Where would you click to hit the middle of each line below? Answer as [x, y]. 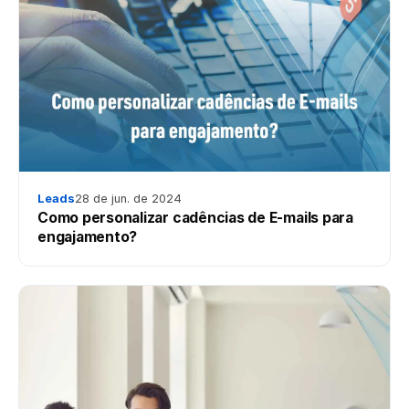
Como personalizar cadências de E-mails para [195, 217]
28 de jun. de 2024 [128, 198]
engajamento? [88, 236]
